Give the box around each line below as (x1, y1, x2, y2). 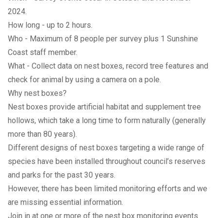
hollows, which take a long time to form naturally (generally (8, 116, 206, 125)
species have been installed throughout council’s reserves (8, 157, 205, 166)
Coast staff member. (8, 48, 79, 57)
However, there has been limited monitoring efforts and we (8, 184, 207, 193)
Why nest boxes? (8, 89, 69, 98)
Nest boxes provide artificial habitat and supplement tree (8, 102, 201, 111)
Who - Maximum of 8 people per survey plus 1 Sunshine (8, 34, 198, 43)
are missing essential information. (8, 198, 125, 207)
